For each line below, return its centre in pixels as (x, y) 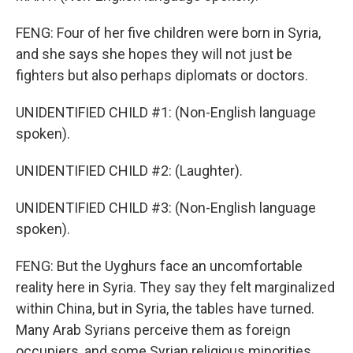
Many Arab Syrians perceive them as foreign (153, 330)
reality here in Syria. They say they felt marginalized (175, 287)
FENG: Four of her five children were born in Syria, (168, 33)
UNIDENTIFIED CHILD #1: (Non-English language (166, 112)
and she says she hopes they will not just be (154, 54)
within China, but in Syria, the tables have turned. (165, 308)
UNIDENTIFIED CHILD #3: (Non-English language (166, 208)
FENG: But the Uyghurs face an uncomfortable (159, 266)
